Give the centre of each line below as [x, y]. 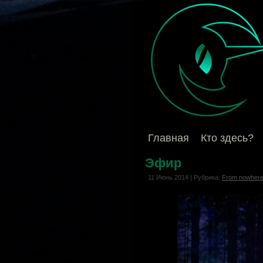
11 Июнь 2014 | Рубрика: [185, 177]
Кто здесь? [227, 138]
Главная [168, 138]
